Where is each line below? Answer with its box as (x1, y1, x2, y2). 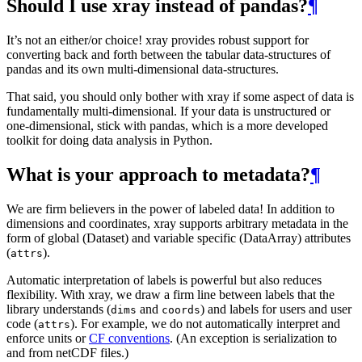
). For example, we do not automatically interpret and (70, 317, 340, 331)
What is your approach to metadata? (6, 164, 310, 186)
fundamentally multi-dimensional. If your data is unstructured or (6, 104, 330, 119)
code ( (6, 317, 38, 331)
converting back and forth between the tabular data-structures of (6, 48, 330, 62)
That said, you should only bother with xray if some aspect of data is (6, 90, 354, 104)
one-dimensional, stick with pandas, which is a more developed (6, 119, 328, 133)
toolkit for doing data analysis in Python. (6, 133, 213, 148)
